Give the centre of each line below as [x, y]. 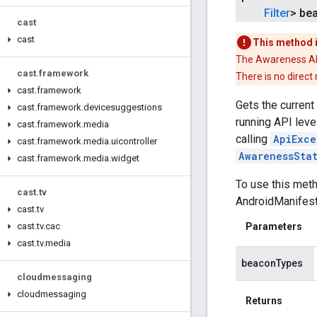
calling [253, 139]
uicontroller [134, 141]
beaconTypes [272, 264]
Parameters [274, 227]
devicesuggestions [123, 107]
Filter [277, 13]
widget [125, 158]
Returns [264, 301]
